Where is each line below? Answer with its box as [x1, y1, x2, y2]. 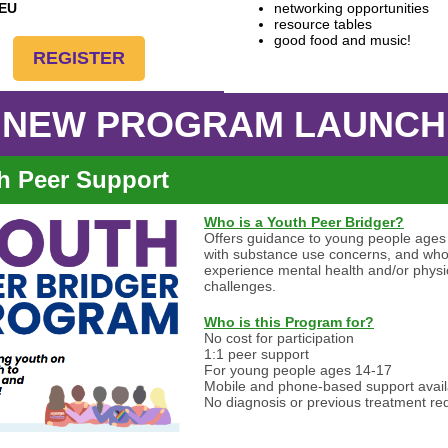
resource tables [274, 16, 372, 32]
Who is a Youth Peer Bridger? [204, 214, 404, 230]
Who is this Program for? [204, 314, 374, 330]
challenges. [204, 278, 276, 294]
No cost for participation [204, 330, 354, 346]
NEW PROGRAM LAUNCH [2, 104, 446, 145]
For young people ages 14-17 [204, 362, 392, 378]
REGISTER [33, 48, 125, 68]
